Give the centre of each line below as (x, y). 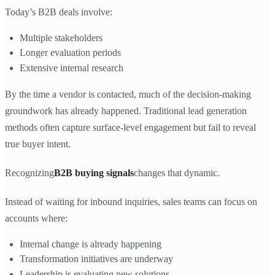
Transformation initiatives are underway (96, 259)
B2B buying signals (94, 172)
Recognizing (29, 172)
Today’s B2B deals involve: (59, 12)
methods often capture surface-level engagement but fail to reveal (130, 127)
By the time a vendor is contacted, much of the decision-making (128, 94)
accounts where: (36, 218)
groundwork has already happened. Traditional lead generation (126, 110)
